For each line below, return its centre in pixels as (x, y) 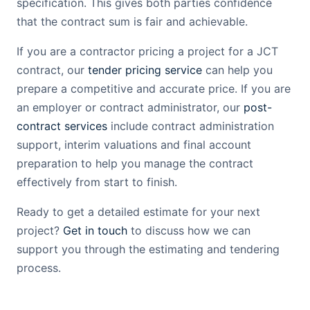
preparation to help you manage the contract (135, 163)
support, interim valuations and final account (134, 145)
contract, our (52, 70)
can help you (237, 70)
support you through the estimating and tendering (148, 249)
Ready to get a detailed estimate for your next (138, 212)
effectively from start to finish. (97, 182)
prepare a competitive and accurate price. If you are (154, 89)
